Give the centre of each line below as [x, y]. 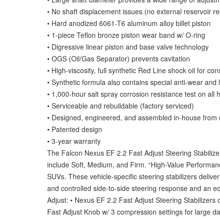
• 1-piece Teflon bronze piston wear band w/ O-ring [126, 35]
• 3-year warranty [74, 141]
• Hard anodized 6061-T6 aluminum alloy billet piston [129, 23]
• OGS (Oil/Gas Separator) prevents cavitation [119, 58]
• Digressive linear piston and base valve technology [128, 47]
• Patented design [75, 129]
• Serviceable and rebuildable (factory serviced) [121, 106]
